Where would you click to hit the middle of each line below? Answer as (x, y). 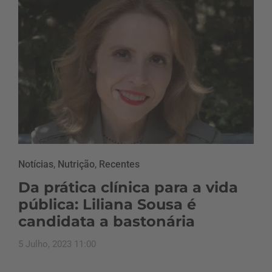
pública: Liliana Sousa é (107, 205)
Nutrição (76, 165)
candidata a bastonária (107, 222)
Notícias (36, 165)
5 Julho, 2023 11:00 (57, 244)
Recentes (119, 165)
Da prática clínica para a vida (128, 188)
